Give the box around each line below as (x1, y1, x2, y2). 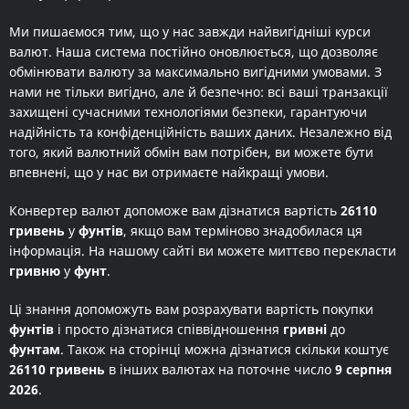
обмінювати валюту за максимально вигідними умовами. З (9, 63, 382, 80)
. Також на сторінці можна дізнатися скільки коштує (60, 341, 389, 358)
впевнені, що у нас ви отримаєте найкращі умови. (9, 163, 329, 181)
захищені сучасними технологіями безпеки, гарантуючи (9, 103, 367, 121)
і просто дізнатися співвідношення (54, 320, 283, 338)
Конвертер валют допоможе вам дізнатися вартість (9, 202, 341, 219)
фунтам (9, 341, 60, 358)
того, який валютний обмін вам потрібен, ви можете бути (9, 143, 373, 161)
